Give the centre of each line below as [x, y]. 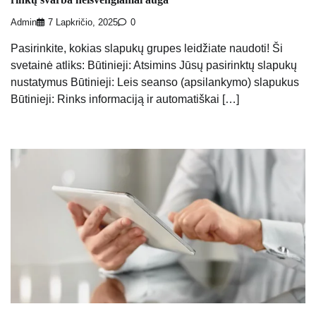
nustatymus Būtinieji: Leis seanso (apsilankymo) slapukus [155, 82]
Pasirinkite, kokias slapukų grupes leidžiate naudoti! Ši [147, 48]
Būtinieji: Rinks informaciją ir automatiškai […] [125, 99]
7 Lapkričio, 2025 [83, 22]
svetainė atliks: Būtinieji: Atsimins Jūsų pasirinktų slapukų [154, 65]
